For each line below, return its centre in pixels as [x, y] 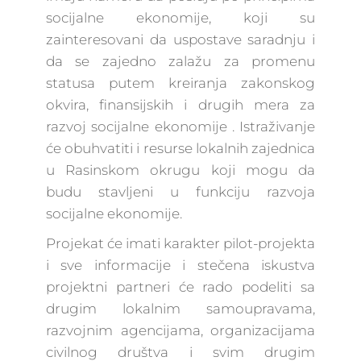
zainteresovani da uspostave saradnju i [180, 39]
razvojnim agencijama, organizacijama [180, 330]
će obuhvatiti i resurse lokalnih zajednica [180, 148]
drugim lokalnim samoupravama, [180, 309]
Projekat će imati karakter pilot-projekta [180, 243]
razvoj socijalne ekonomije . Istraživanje [180, 127]
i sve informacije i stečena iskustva [180, 265]
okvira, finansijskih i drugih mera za [180, 105]
